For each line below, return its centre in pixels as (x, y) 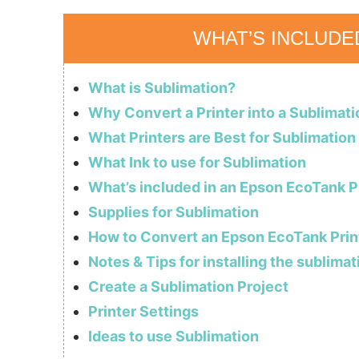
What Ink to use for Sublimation (197, 163)
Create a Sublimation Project (188, 287)
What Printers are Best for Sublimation (222, 138)
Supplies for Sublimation (173, 212)
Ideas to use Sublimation (173, 337)
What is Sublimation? (161, 88)
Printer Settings (143, 312)
